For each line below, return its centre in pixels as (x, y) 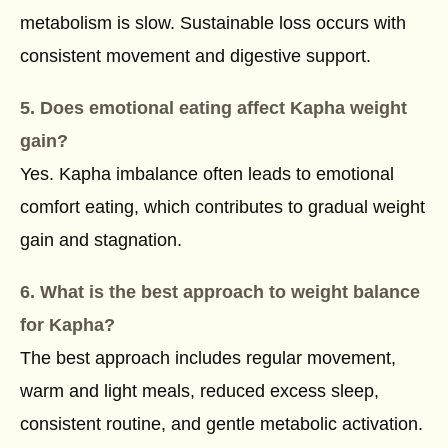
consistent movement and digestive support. (195, 56)
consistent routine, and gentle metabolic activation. (221, 424)
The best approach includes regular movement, (208, 358)
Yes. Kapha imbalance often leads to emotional (207, 174)
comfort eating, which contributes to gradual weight (222, 207)
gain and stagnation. (101, 240)
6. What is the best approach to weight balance (220, 292)
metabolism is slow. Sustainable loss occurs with (213, 23)
